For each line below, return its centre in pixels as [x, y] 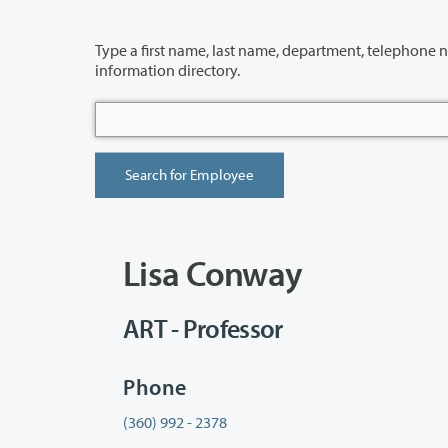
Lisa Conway [213, 272]
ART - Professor [203, 329]
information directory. [167, 69]
